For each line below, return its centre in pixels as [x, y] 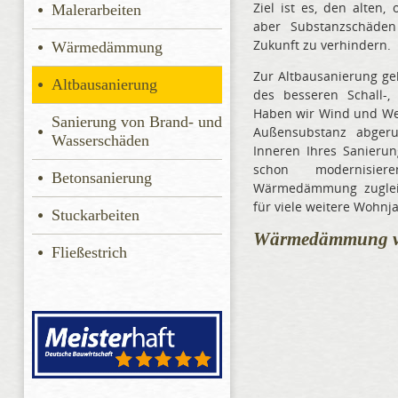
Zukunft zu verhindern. [322, 44]
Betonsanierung [101, 178]
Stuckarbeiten [95, 215]
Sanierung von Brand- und [136, 122]
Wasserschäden [100, 141]
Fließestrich [89, 253]
